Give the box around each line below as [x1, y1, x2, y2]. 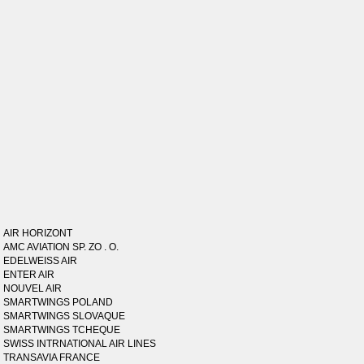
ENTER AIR [3, 269, 55, 280]
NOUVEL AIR [3, 283, 63, 294]
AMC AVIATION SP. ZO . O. [3, 241, 119, 253]
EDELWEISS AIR [3, 255, 78, 266]
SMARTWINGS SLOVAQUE [3, 310, 126, 322]
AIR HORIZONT [3, 227, 73, 239]
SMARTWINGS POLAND [3, 297, 114, 308]
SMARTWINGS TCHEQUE [3, 324, 121, 336]
